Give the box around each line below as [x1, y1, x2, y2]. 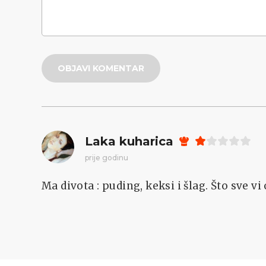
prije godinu [85, 153, 128, 162]
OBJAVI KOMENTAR [58, 63, 144, 74]
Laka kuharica [85, 134, 173, 148]
